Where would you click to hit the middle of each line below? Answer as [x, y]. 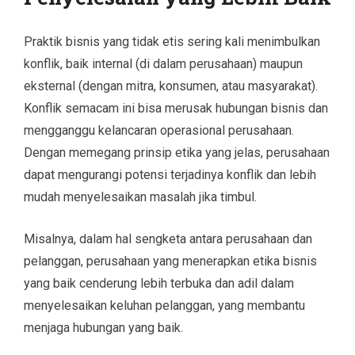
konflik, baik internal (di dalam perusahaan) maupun [163, 63]
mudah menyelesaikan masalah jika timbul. [140, 197]
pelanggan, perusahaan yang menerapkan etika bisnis [170, 261]
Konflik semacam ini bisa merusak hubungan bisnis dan [176, 108]
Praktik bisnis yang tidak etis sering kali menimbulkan [172, 41]
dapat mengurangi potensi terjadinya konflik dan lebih [170, 174]
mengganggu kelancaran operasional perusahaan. [159, 130]
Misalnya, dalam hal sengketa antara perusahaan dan [168, 239]
